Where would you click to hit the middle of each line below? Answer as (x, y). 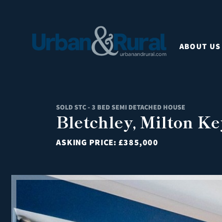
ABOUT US (200, 46)
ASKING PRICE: (87, 142)
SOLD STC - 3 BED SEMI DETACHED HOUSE (121, 107)
